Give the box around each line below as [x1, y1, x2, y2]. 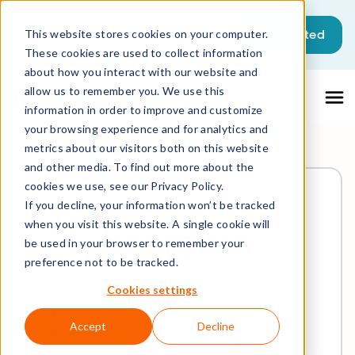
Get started [254, 26, 325, 43]
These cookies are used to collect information [24, 45, 263, 59]
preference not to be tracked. [24, 254, 179, 269]
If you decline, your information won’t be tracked [24, 197, 276, 212]
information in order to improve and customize [24, 102, 263, 116]
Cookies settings [107, 282, 197, 296]
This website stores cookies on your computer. [24, 26, 269, 40]
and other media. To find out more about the [24, 159, 254, 174]
